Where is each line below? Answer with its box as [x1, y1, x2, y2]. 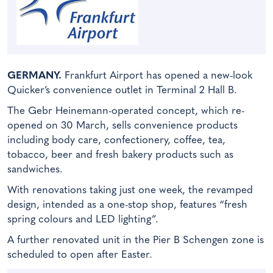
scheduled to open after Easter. [7, 249, 152, 260]
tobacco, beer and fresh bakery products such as [7, 149, 233, 160]
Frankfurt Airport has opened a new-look [62, 70, 252, 81]
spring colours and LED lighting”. [7, 214, 158, 225]
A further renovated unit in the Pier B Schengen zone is [7, 235, 264, 246]
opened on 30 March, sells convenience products [7, 120, 238, 131]
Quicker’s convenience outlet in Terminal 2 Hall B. [7, 85, 237, 96]
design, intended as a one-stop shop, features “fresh [7, 199, 247, 210]
